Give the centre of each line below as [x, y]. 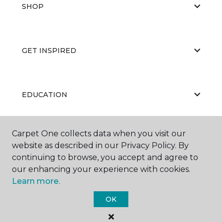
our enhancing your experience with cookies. [101, 169]
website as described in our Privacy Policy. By [100, 145]
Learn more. [36, 181]
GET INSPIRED [49, 50]
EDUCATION [45, 94]
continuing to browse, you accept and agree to [105, 157]
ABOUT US [41, 139]
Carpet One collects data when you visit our [99, 134]
